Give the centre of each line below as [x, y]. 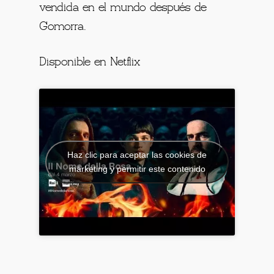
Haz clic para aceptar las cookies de [137, 155]
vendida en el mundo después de [123, 8]
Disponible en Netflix [90, 63]
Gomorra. [63, 27]
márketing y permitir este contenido [137, 169]
